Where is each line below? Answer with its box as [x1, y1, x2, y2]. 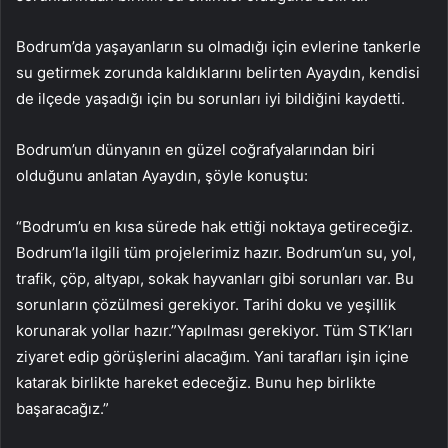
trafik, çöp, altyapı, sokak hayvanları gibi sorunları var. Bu [16, 269, 414, 289]
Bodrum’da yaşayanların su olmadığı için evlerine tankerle [16, 37, 421, 57]
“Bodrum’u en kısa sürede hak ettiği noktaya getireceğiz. [16, 217, 413, 237]
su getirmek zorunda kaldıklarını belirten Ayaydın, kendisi [16, 63, 420, 83]
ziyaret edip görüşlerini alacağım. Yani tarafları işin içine [16, 347, 409, 367]
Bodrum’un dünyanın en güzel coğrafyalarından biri [16, 140, 375, 160]
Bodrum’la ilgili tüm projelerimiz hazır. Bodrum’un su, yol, [16, 243, 416, 263]
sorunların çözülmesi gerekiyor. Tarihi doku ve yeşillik [16, 295, 396, 315]
